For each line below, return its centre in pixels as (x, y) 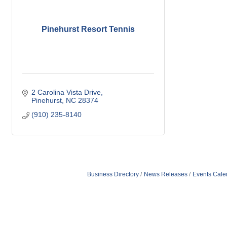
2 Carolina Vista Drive (66, 92)
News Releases (165, 175)
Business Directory (113, 175)
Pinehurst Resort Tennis (88, 29)
